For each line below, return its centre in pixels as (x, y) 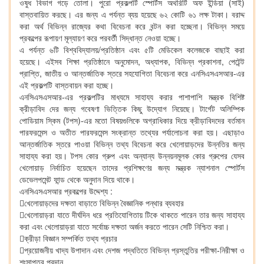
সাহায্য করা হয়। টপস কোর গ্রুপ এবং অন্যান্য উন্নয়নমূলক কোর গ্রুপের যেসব (132, 156)
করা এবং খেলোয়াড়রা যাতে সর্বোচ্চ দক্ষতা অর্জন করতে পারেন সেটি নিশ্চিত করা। (124, 226)
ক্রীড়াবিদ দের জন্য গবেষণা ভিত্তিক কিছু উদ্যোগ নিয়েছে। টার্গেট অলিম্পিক (132, 108)
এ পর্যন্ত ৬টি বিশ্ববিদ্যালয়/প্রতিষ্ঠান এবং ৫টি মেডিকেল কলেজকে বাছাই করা (132, 49)
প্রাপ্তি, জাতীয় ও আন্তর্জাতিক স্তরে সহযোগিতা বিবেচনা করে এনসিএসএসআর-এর (132, 73)
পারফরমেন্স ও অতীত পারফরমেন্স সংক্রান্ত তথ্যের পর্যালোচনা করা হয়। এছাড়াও (132, 132)
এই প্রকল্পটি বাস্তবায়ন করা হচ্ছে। (67, 85)
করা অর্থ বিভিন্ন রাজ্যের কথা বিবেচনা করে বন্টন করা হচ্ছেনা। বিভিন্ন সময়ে (132, 26)
